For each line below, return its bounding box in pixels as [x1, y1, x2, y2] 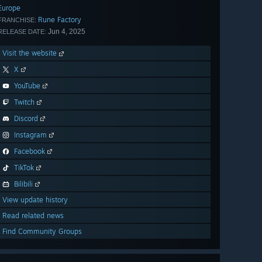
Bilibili [14, 180, 33, 189]
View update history [2, 195, 68, 205]
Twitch [14, 98, 35, 107]
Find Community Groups [2, 227, 82, 236]
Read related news [2, 211, 64, 220]
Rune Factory [38, 15, 81, 25]
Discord [14, 114, 38, 123]
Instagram [14, 130, 47, 140]
